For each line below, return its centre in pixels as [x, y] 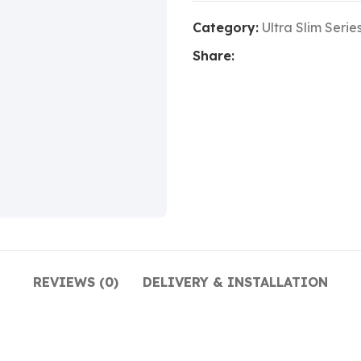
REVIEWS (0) [76, 282]
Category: [226, 27]
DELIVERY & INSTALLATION [235, 282]
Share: [214, 56]
